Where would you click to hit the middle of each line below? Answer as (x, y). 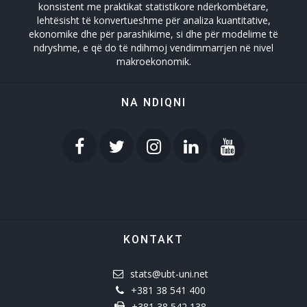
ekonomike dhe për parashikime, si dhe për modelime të (153, 34)
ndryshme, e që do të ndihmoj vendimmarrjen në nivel (153, 48)
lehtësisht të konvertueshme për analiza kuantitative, (153, 20)
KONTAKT (153, 240)
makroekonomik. (153, 61)
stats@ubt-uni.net (169, 274)
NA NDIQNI (153, 102)
